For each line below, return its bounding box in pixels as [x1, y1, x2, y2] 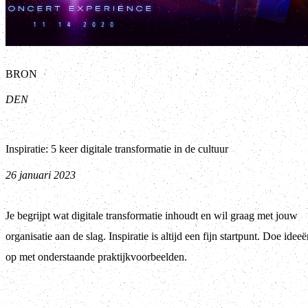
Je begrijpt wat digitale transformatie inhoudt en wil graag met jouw [5, 210, 298, 222]
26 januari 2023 [5, 169, 76, 181]
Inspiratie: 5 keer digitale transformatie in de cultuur [5, 143, 228, 155]
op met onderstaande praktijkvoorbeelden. [5, 251, 187, 263]
